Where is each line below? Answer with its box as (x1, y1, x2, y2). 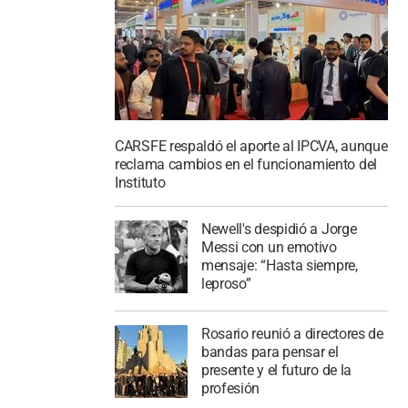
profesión (200, 379, 260, 397)
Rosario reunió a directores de (200, 324, 383, 342)
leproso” (200, 275, 251, 292)
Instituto (115, 174, 166, 192)
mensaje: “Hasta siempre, (200, 257, 358, 274)
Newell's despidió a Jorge (200, 220, 357, 238)
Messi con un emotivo (200, 239, 337, 256)
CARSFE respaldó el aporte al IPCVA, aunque (115, 138, 388, 156)
